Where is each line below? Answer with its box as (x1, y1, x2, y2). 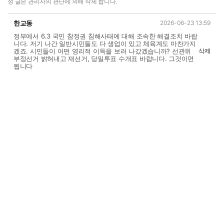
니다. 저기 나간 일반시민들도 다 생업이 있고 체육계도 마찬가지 (13, 39, 196, 47)
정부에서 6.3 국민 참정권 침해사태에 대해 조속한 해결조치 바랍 (13, 31, 197, 40)
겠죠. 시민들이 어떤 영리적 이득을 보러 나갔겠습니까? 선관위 (13, 46, 191, 55)
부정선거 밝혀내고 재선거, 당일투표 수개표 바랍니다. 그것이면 (13, 54, 194, 62)
